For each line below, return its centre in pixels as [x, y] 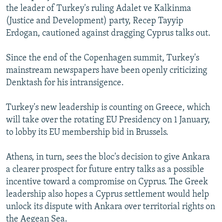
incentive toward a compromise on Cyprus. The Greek [107, 182]
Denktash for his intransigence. [65, 83]
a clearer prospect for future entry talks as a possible [105, 169]
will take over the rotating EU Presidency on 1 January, [108, 120]
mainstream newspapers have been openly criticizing [107, 70]
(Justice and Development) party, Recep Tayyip [95, 21]
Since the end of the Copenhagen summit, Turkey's [103, 58]
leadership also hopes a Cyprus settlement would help [108, 194]
